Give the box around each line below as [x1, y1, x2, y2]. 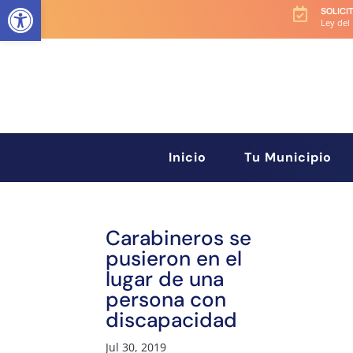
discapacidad [106, 307, 238, 333]
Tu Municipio [243, 149, 332, 165]
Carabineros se [106, 225, 252, 251]
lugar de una [106, 266, 225, 292]
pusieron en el [106, 245, 243, 272]
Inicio [169, 149, 207, 165]
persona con [106, 286, 227, 313]
